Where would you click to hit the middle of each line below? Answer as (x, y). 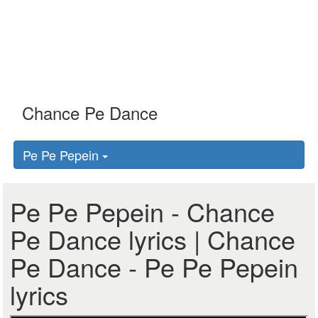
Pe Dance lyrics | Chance (153, 239)
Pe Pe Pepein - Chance (143, 211)
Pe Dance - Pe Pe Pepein (154, 267)
